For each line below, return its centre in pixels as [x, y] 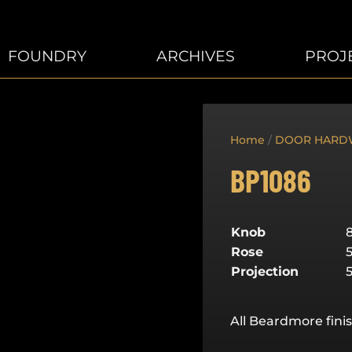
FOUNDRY [48, 56]
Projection [265, 272]
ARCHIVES [195, 56]
